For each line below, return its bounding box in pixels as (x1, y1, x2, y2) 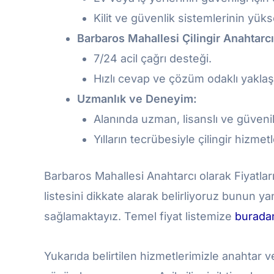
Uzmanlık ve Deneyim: (77, 92, 197, 105)
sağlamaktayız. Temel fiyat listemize (44, 210, 235, 223)
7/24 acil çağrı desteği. (94, 52, 212, 65)
